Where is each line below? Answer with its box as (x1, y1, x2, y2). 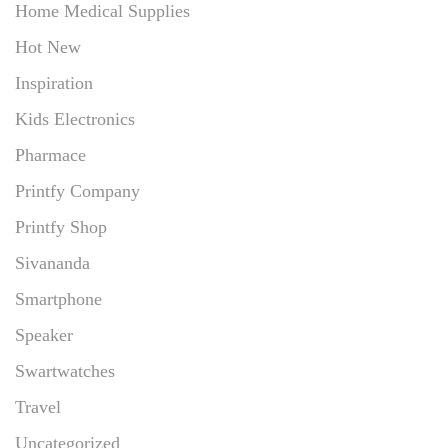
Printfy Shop (15, 216, 107, 237)
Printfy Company (15, 180, 140, 201)
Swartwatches (15, 360, 115, 381)
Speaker (15, 324, 73, 345)
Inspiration (15, 72, 93, 93)
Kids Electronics (15, 108, 135, 129)
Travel (15, 396, 61, 417)
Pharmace (15, 144, 86, 165)
